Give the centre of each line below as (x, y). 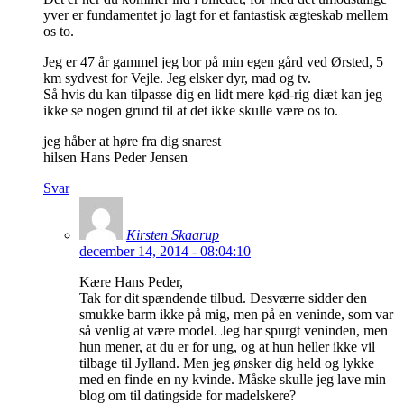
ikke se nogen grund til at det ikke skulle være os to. (191, 111)
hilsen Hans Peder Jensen (115, 158)
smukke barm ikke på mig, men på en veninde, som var (236, 315)
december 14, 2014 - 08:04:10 (165, 252)
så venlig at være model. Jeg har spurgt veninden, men (234, 331)
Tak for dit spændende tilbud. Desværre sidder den (223, 298)
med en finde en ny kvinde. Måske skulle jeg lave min (233, 380)
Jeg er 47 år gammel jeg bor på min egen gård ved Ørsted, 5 (213, 62)
